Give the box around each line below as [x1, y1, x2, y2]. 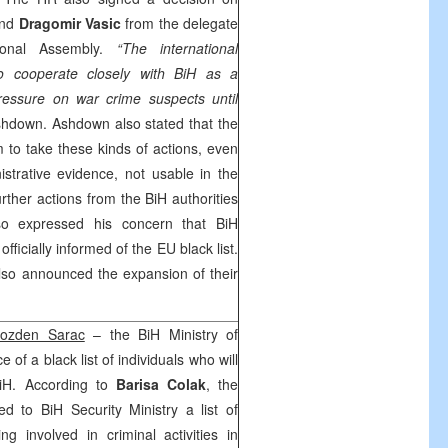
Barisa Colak [115, 374, 206, 394]
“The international [116, 38, 239, 58]
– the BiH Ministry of [84, 324, 239, 344]
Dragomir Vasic [18, 13, 121, 33]
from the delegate [120, 13, 238, 33]
